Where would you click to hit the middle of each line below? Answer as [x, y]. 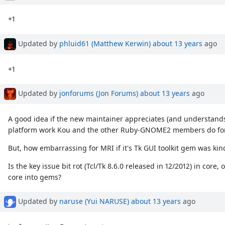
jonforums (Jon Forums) [99, 93]
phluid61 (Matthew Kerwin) [105, 43]
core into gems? [35, 177]
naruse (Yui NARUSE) [94, 201]
